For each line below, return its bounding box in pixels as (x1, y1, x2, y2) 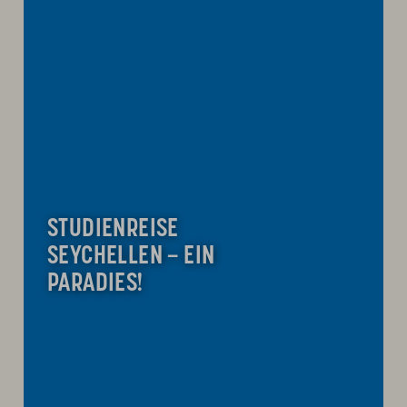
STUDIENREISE (47, 216, 179, 243)
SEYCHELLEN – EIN (47, 243, 215, 270)
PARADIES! (47, 271, 144, 297)
